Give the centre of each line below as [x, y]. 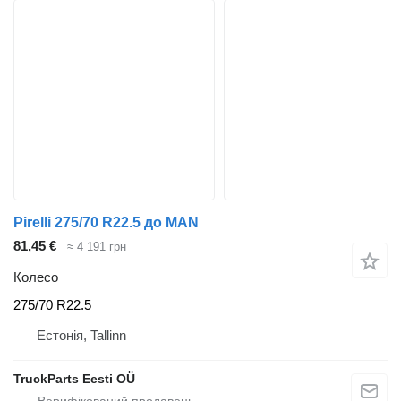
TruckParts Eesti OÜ [74, 379]
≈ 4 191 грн [97, 247]
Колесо [36, 277]
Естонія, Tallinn [81, 336]
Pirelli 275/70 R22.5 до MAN [106, 223]
